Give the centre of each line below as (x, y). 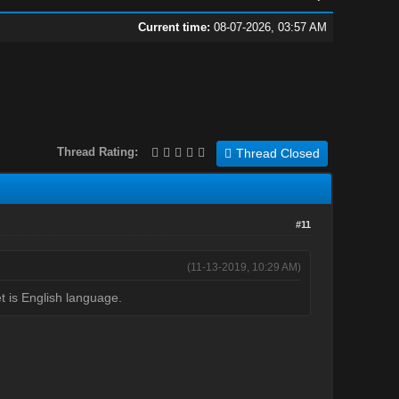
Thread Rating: (97, 151)
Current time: (174, 27)
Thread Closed (277, 153)
